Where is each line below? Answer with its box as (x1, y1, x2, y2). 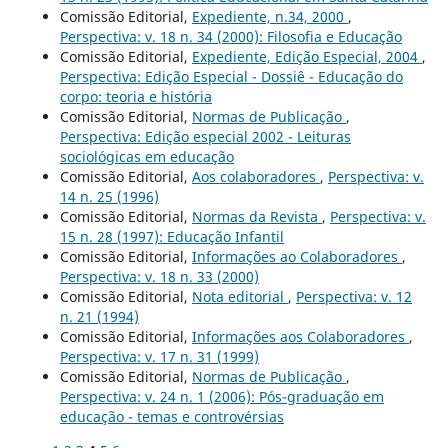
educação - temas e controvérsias (59, 406, 284, 426)
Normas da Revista (191, 206, 322, 226)
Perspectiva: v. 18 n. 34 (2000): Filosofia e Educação (59, 26, 402, 46)
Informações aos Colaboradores (191, 326, 409, 346)
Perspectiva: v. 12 (295, 286, 412, 306)
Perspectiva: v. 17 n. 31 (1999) (59, 346, 259, 366)
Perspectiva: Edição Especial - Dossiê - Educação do (59, 66, 403, 86)
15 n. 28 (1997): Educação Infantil (59, 226, 284, 246)
